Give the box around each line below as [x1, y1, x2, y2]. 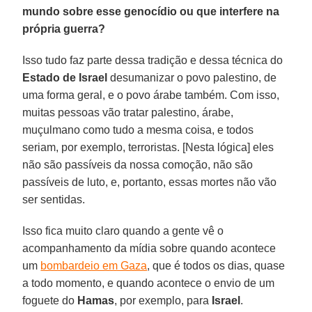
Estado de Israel [22, 71, 108, 84]
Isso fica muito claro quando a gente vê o [22, 224, 224, 237]
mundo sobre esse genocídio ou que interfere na [22, 5, 280, 17]
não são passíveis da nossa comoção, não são [22, 158, 253, 171]
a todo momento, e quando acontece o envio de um [22, 276, 275, 289]
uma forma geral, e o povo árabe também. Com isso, [22, 88, 280, 101]
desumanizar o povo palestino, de [107, 71, 277, 84]
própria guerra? [22, 22, 106, 35]
